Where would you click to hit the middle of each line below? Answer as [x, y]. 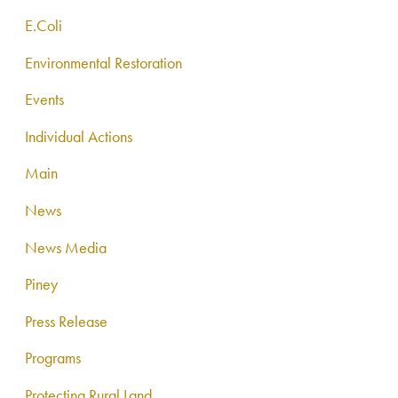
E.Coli [44, 26]
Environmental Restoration [104, 62]
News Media [66, 247]
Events [45, 99]
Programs [53, 358]
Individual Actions [79, 136]
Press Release [67, 321]
